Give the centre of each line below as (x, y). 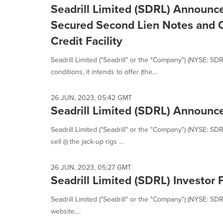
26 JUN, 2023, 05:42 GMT (91, 98)
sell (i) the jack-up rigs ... (87, 141)
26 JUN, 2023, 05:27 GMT (91, 167)
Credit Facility (87, 41)
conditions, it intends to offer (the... (104, 72)
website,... (66, 211)
